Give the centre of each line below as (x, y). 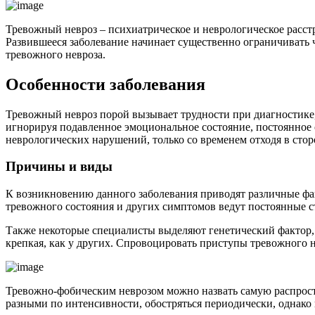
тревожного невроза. (56, 54)
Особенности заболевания (105, 84)
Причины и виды (59, 167)
